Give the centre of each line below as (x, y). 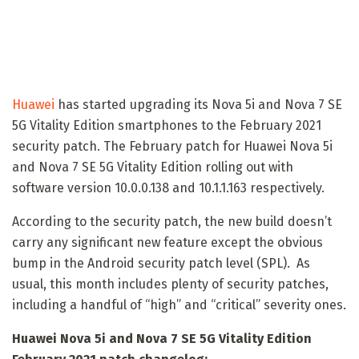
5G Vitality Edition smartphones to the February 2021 (167, 125)
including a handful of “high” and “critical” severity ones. (179, 305)
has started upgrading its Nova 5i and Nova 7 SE (198, 104)
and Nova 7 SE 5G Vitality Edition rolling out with (153, 167)
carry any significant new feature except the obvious (167, 242)
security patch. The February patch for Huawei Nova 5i (172, 146)
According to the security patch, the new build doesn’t (172, 221)
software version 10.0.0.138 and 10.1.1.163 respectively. (168, 188)
